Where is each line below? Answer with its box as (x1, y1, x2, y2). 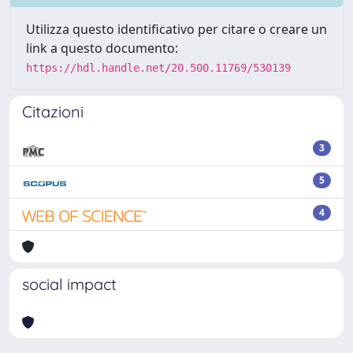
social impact (22, 274, 117, 294)
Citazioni (22, 102, 84, 121)
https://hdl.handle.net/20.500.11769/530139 (26, 61, 291, 74)
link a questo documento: (26, 39, 178, 57)
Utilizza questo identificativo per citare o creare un (26, 20, 327, 38)
